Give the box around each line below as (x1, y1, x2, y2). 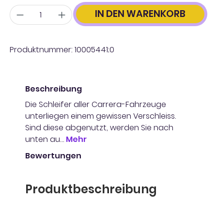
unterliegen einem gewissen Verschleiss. (25, 110, 176, 122)
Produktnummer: (10, 44, 75, 55)
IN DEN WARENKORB (94, 7, 186, 20)
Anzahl (9, 4, 34, 15)
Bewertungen (25, 150, 81, 161)
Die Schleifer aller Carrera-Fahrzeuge (25, 98, 166, 110)
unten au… (25, 133, 66, 145)
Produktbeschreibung (25, 181, 157, 197)
